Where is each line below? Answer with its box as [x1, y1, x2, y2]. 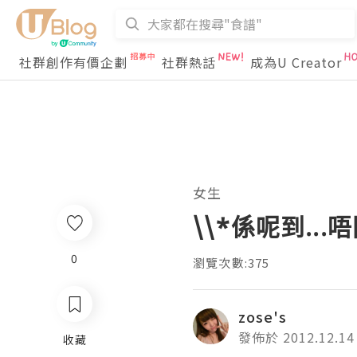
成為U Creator [250, 53, 342, 72]
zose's [238, 306, 287, 327]
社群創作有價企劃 [19, 53, 127, 72]
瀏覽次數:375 [193, 254, 270, 271]
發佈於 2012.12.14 [238, 328, 355, 347]
